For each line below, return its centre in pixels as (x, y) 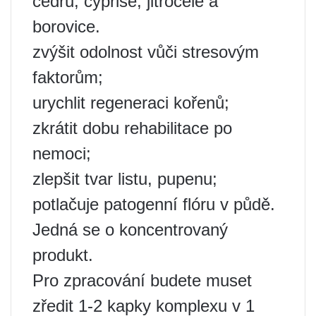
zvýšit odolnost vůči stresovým (146, 51)
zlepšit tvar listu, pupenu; (125, 178)
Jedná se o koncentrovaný (130, 229)
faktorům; (68, 77)
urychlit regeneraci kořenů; (131, 102)
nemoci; (62, 153)
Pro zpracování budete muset (142, 280)
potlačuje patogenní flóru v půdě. (154, 204)
